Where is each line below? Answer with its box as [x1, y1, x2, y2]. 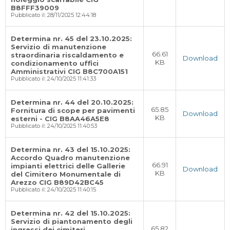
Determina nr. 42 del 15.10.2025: [11, 209, 130, 217]
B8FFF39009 [11, 4, 59, 12]
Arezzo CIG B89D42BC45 [11, 178, 104, 186]
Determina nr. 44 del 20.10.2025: [11, 98, 133, 106]
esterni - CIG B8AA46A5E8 [11, 114, 109, 123]
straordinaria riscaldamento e [11, 51, 124, 59]
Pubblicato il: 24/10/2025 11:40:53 [11, 123, 97, 129]
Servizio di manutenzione [11, 43, 106, 51]
